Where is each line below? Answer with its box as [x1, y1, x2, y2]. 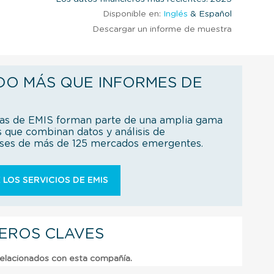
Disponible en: [103, 9, 161, 18]
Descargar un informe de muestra [92, 24, 232, 34]
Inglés [163, 9, 188, 18]
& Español [188, 9, 232, 18]
